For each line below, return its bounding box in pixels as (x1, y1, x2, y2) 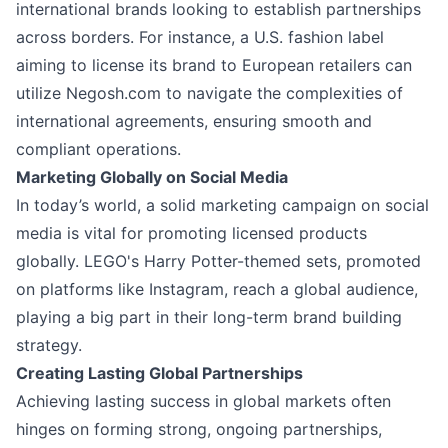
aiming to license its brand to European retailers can (16, 55, 412, 76)
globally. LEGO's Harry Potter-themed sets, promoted (16, 251, 421, 272)
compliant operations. (16, 139, 181, 160)
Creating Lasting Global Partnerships (16, 363, 303, 384)
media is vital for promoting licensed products (16, 223, 367, 244)
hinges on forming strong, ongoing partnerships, (16, 419, 382, 440)
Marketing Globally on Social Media (16, 167, 288, 188)
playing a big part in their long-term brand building (16, 307, 402, 328)
